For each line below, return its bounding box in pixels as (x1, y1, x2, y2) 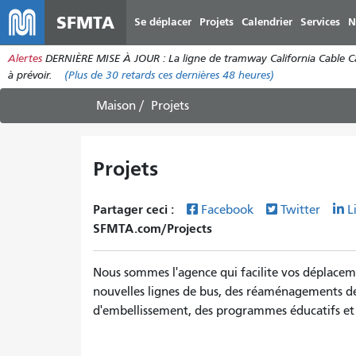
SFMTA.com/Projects (93, 221, 212, 236)
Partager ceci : (93, 202, 177, 217)
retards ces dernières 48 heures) (118, 68, 274, 82)
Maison (96, 99, 136, 113)
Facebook (201, 203, 257, 217)
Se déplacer (134, 15, 192, 29)
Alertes (8, 52, 42, 65)
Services (300, 15, 340, 29)
